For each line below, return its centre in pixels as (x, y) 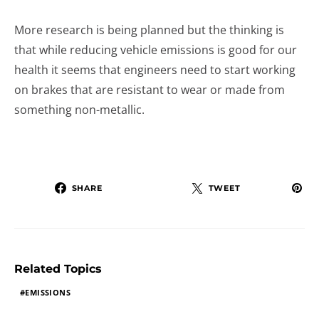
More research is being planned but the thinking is (149, 30)
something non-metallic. (79, 110)
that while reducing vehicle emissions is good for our (156, 50)
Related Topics (58, 269)
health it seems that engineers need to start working (155, 70)
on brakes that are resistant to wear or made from (150, 90)
